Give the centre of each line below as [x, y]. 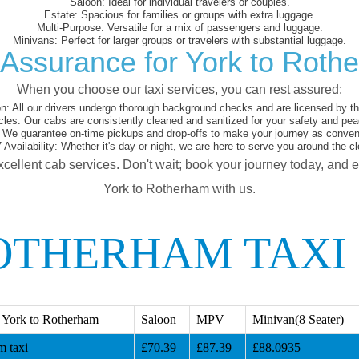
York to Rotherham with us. [179, 188]
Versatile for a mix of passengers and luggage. [213, 27]
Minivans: [35, 40]
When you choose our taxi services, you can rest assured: [179, 89]
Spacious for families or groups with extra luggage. [196, 14]
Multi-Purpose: [70, 27]
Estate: [61, 14]
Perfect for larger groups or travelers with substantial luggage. [202, 40]
